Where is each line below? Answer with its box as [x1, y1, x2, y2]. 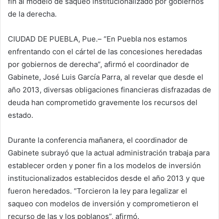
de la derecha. [8, 9, 57, 19]
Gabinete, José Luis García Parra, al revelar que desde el [8, 72, 203, 82]
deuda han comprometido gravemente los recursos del [8, 97, 197, 107]
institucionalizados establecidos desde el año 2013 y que [8, 173, 205, 183]
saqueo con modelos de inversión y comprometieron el [8, 198, 198, 208]
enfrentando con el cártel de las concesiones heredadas [8, 46, 202, 56]
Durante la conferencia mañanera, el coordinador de [8, 135, 188, 145]
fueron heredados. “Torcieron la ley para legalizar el [8, 186, 187, 196]
